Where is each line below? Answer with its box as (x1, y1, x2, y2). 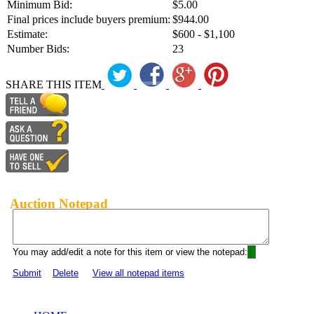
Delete (53, 267, 78, 278)
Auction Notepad (10, 196, 108, 211)
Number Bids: (7, 42, 69, 55)
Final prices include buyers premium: (7, 13, 170, 25)
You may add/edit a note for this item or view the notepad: (13, 246, 247, 257)
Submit (13, 267, 41, 278)
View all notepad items (93, 267, 184, 278)
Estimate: (7, 27, 48, 40)
